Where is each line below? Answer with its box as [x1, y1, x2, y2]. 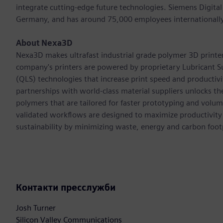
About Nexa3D [16, 38, 72, 48]
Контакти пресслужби [16, 182, 115, 193]
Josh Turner [16, 203, 56, 213]
